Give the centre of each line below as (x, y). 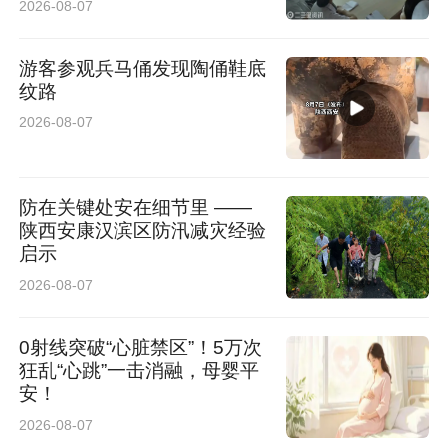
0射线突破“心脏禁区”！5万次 (141, 347)
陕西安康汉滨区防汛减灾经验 (143, 231)
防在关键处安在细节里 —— (136, 208)
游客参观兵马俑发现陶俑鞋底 (143, 68)
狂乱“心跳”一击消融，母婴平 (139, 370)
